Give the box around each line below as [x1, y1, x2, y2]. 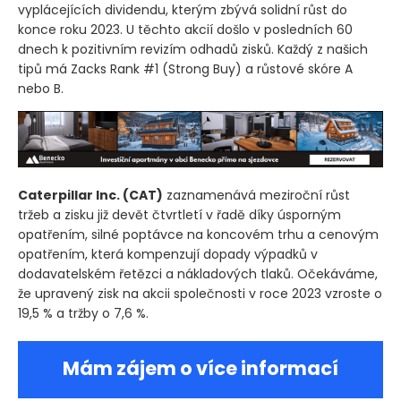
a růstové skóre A [242, 60, 353, 79]
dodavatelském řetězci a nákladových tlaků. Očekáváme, [18, 265, 378, 283]
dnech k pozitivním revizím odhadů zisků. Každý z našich [18, 40, 368, 59]
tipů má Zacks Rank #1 [18, 60, 162, 79]
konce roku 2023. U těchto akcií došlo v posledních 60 [18, 21, 353, 39]
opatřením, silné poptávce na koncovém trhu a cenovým [18, 226, 379, 243]
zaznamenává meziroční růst [163, 186, 350, 204]
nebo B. [18, 80, 64, 98]
